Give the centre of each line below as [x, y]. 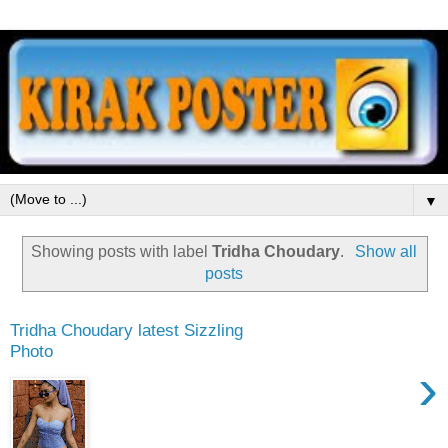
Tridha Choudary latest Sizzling [126, 330]
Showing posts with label [122, 251]
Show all [385, 251]
